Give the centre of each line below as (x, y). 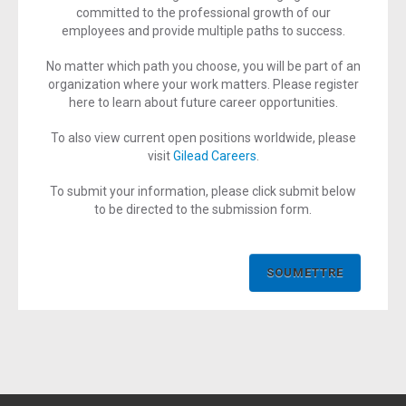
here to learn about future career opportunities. (203, 102)
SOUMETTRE (305, 272)
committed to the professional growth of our (203, 13)
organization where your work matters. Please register (203, 84)
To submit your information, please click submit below (203, 191)
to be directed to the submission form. (203, 209)
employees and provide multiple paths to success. (203, 31)
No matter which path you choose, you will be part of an (203, 66)
